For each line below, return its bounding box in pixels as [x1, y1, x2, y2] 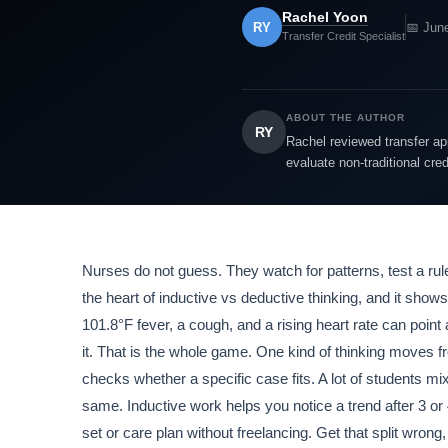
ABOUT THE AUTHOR [286, 112, 405, 124]
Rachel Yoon [282, 9, 368, 26]
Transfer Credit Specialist [282, 30, 405, 43]
